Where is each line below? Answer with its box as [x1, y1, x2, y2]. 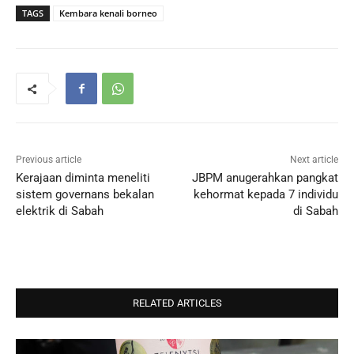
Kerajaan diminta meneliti [16, 171, 150, 186]
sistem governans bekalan [16, 187, 154, 202]
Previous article [16, 154, 81, 166]
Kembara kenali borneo [59, 7, 157, 20]
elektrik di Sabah [16, 204, 104, 219]
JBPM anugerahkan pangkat [191, 171, 338, 186]
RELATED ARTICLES [132, 297, 222, 310]
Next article [289, 154, 338, 166]
